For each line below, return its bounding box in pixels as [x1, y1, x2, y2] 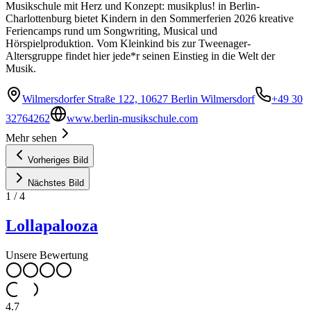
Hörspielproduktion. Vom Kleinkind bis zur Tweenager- [6, 37, 251, 49]
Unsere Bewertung [6, 249, 88, 261]
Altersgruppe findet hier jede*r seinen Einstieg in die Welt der [6, 49, 275, 62]
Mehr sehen [6, 131, 57, 144]
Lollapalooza [6, 216, 98, 235]
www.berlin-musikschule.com [67, 112, 198, 124]
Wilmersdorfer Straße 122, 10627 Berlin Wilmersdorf [22, 92, 255, 105]
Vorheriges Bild [28, 154, 88, 165]
